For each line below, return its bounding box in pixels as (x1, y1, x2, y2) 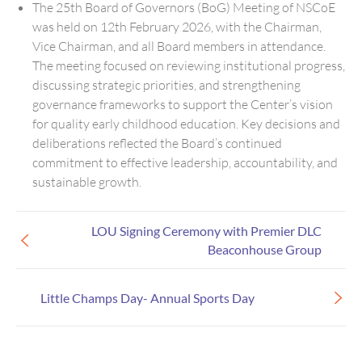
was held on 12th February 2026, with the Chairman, (32, 19, 322, 36)
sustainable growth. (32, 174, 141, 191)
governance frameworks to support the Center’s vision (32, 96, 333, 113)
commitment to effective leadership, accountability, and (32, 154, 338, 171)
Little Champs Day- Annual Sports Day (40, 289, 255, 305)
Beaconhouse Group (208, 242, 322, 258)
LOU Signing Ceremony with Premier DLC (91, 223, 322, 239)
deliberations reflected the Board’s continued (32, 135, 282, 152)
